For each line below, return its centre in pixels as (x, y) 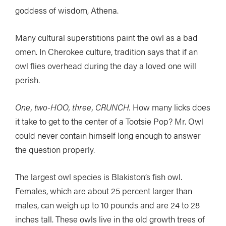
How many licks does (171, 107)
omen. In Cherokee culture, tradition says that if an (106, 51)
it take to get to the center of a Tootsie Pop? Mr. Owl (109, 121)
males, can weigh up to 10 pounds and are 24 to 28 (107, 205)
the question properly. (55, 149)
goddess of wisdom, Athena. (67, 10)
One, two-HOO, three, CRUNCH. (73, 107)
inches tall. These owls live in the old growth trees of (110, 219)
